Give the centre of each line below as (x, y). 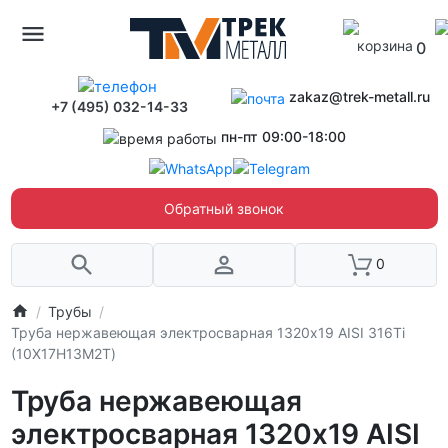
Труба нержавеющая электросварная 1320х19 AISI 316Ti (207, 332)
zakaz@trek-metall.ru (360, 96)
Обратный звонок (224, 208)
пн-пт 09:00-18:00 (283, 137)
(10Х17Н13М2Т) (63, 353)
